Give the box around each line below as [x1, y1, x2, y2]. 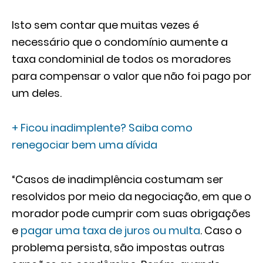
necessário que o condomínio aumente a [12, 35, 228, 49]
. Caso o [200, 223, 242, 238]
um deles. [12, 86, 64, 100]
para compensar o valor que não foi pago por [12, 69, 251, 83]
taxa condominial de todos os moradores [12, 52, 231, 66]
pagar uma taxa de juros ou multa [21, 223, 200, 238]
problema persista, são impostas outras [12, 240, 225, 255]
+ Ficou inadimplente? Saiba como [12, 120, 193, 135]
